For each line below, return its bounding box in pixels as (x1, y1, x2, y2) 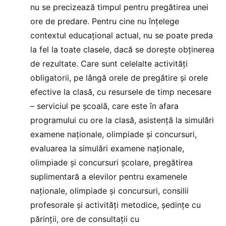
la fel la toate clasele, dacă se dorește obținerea (30, 44, 214, 54)
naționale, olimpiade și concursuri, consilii (30, 185, 189, 196)
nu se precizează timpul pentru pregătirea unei (30, 2, 208, 12)
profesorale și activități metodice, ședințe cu (30, 199, 201, 210)
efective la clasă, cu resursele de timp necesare (30, 86, 211, 97)
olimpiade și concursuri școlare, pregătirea (30, 157, 193, 167)
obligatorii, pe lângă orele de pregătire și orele (30, 72, 208, 83)
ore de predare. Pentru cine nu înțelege (30, 16, 179, 26)
